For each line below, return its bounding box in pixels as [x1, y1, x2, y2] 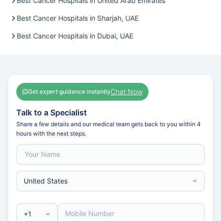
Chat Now [110, 87, 143, 96]
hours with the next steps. [16, 130, 86, 138]
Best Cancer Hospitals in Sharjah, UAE [17, 14, 139, 23]
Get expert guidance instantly [28, 88, 110, 96]
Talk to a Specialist [16, 108, 87, 118]
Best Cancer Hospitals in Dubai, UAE [17, 32, 133, 40]
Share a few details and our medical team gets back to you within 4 [16, 120, 201, 128]
